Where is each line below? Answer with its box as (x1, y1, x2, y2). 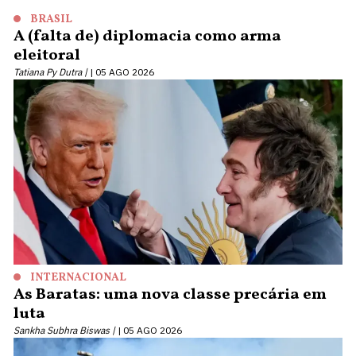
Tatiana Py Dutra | (14, 66, 87, 78)
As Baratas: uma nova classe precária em (14, 283, 327, 306)
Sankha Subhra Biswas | (14, 323, 115, 336)
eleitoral (14, 44, 80, 67)
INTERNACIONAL (30, 269, 126, 285)
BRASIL (30, 12, 72, 27)
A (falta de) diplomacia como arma (14, 25, 281, 48)
